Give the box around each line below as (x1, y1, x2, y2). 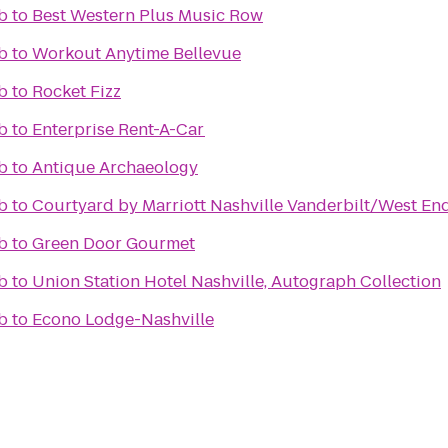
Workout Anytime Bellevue (32, 42, 241, 65)
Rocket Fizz (32, 80, 121, 103)
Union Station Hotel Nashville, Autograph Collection (32, 270, 441, 293)
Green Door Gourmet (32, 232, 195, 255)
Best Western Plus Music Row (32, 4, 263, 27)
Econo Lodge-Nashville (32, 308, 214, 331)
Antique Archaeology (32, 156, 198, 179)
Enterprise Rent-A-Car (32, 118, 205, 141)
